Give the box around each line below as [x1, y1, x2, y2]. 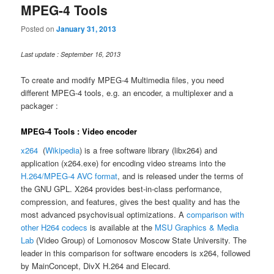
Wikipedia [45, 144, 80, 157]
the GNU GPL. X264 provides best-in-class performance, [21, 183, 223, 195]
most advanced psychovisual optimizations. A [21, 209, 187, 221]
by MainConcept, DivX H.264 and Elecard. [21, 260, 171, 272]
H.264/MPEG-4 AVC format [21, 170, 118, 182]
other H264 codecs [21, 221, 88, 234]
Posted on [21, 23, 57, 34]
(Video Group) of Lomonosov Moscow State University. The [34, 234, 247, 246]
